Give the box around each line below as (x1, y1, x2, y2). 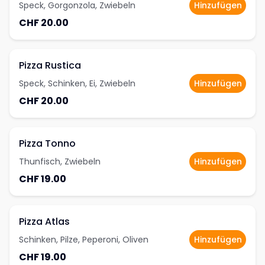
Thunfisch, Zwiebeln (19, 156, 101, 167)
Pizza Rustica (19, 59, 81, 72)
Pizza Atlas (19, 215, 70, 228)
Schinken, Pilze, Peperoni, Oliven (19, 234, 148, 245)
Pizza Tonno (19, 137, 76, 150)
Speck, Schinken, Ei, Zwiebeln (19, 77, 135, 89)
